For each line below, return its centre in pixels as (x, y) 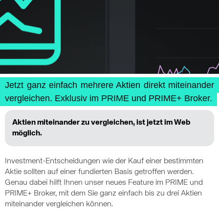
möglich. (27, 133)
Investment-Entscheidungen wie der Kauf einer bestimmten (104, 161)
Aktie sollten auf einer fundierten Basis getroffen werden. (99, 172)
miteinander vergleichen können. (59, 204)
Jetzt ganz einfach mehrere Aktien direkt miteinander (109, 85)
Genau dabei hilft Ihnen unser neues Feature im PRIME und (104, 183)
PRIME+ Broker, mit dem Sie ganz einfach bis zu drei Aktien (103, 194)
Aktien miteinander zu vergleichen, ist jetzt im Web (101, 123)
